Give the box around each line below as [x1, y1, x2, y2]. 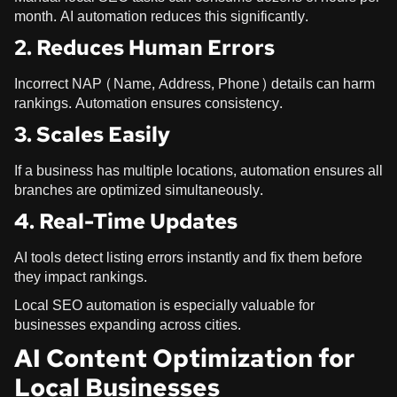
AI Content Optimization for [14, 340, 354, 375]
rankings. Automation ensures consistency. [14, 90, 283, 116]
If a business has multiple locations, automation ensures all [14, 157, 383, 183]
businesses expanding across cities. [14, 311, 241, 338]
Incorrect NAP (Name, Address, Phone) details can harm [14, 70, 375, 97]
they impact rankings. [14, 263, 147, 290]
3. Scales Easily [14, 120, 170, 148]
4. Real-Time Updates [14, 206, 237, 235]
